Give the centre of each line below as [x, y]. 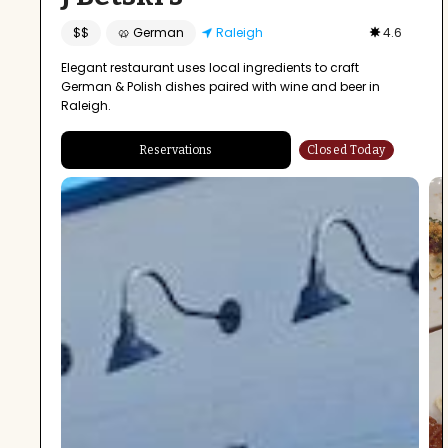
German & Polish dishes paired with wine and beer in [220, 87]
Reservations [176, 150]
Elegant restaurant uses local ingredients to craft [210, 68]
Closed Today [346, 150]
